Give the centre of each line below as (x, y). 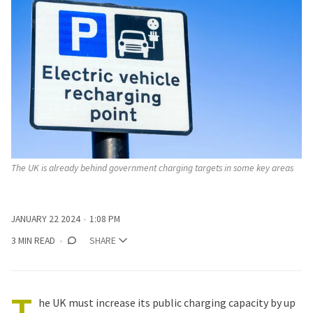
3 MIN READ (33, 240)
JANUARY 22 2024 (46, 219)
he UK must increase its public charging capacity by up (167, 302)
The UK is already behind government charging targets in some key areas (152, 168)
